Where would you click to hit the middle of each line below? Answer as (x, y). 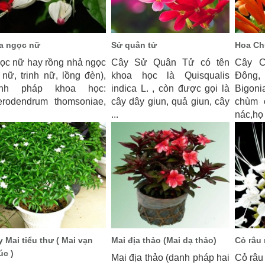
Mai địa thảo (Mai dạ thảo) (164, 240)
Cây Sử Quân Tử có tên (170, 62)
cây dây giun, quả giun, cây (170, 101)
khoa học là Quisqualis (170, 75)
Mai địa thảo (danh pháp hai (170, 258)
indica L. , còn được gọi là (170, 88)
